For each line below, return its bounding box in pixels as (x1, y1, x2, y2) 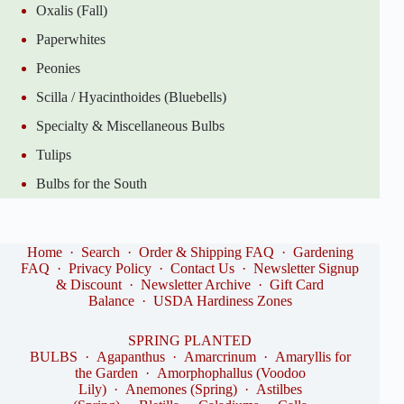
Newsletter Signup (253, 261, 360, 276)
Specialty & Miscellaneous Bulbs (36, 117, 225, 133)
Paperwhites (36, 31, 106, 47)
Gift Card (270, 277, 325, 292)
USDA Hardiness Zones (152, 293, 292, 308)
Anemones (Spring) (124, 381, 237, 397)
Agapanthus (96, 349, 165, 364)
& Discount (56, 277, 123, 292)
